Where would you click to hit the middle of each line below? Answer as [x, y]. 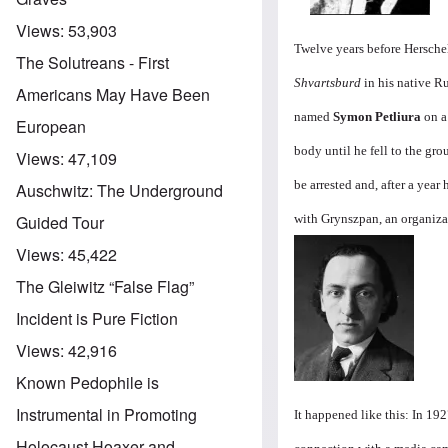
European [51, 126]
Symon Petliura [377, 116]
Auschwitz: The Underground [119, 190]
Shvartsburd [328, 82]
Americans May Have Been [113, 94]
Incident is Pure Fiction [97, 318]
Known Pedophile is [87, 382]
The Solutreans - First [92, 62]
